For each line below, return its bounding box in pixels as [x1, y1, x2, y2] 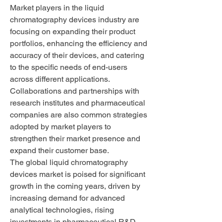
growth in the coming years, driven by [10, 181, 140, 191]
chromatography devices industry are [10, 15, 139, 24]
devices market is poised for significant [10, 169, 145, 179]
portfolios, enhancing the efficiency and [10, 39, 147, 48]
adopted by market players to [10, 122, 111, 131]
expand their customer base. [10, 146, 109, 155]
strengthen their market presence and [10, 134, 140, 143]
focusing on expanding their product [10, 27, 135, 36]
